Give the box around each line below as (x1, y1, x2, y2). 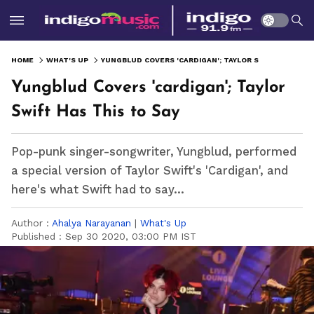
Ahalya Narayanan (52, 217, 131, 228)
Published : (11, 231, 65, 242)
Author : (11, 217, 52, 228)
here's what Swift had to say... (11, 183, 184, 196)
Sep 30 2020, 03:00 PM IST (65, 231, 196, 242)
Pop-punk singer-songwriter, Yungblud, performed (11, 145, 296, 158)
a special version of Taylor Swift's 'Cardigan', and (11, 164, 288, 177)
